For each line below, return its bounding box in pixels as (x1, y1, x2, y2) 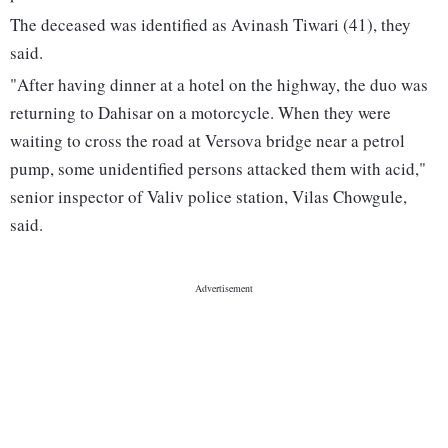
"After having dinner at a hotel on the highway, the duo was (10, 73, 428, 97)
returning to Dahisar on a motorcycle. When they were (10, 101, 391, 125)
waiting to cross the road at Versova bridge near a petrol (10, 129, 405, 153)
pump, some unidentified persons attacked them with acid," (10, 157, 426, 181)
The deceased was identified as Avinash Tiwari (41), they (10, 13, 411, 37)
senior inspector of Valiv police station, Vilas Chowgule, (10, 185, 407, 209)
